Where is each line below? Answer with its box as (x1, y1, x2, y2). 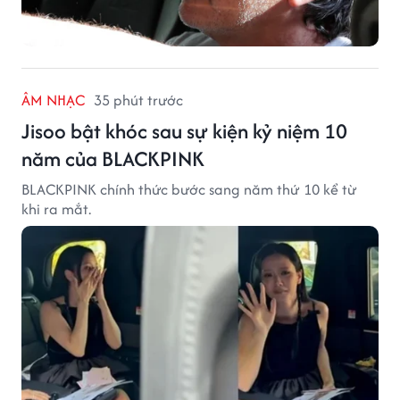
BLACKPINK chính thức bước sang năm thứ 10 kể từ (21, 178, 357, 200)
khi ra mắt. (21, 197, 91, 220)
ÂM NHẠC (21, 88, 85, 111)
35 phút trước (94, 88, 183, 111)
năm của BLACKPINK (21, 143, 204, 173)
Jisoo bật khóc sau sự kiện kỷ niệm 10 (21, 115, 347, 146)
